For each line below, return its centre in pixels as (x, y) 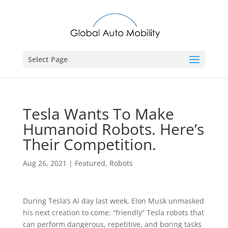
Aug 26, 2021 (45, 163)
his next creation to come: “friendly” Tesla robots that (113, 212)
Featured (90, 163)
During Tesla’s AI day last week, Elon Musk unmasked (113, 201)
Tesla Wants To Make (98, 114)
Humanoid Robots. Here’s (113, 129)
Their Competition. (89, 144)
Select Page (48, 59)
